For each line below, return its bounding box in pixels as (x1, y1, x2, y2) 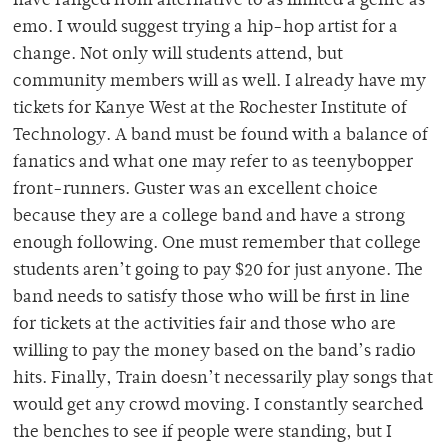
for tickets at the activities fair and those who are (13, 316, 396, 335)
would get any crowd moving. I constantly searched (13, 397, 423, 416)
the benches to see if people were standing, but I (13, 424, 392, 443)
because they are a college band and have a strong (13, 208, 405, 227)
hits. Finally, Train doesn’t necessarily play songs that (13, 370, 433, 389)
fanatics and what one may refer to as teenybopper (13, 154, 413, 173)
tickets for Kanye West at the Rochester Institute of (13, 100, 407, 119)
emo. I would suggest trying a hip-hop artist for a (13, 19, 398, 38)
